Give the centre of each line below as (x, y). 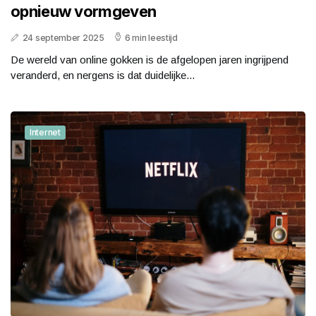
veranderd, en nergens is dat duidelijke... (103, 75)
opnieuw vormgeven (84, 11)
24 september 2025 (63, 37)
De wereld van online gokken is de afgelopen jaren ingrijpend (150, 59)
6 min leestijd (151, 37)
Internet (45, 132)
